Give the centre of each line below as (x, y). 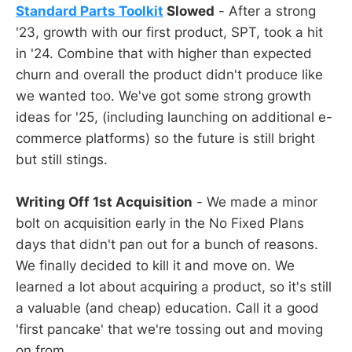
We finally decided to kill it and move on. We (155, 266)
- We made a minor (255, 202)
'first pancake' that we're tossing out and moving (169, 330)
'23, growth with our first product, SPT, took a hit (169, 32)
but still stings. (62, 159)
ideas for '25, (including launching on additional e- (174, 117)
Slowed (189, 11)
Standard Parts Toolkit (90, 11)
